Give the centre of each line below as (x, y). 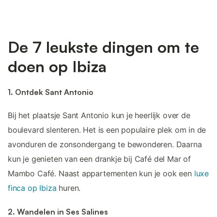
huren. (69, 188)
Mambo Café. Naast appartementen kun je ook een (101, 174)
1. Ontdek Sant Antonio (51, 92)
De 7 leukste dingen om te (103, 47)
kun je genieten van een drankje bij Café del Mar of (100, 159)
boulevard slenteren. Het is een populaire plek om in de (107, 130)
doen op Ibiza (57, 66)
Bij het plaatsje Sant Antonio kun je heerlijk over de (99, 116)
